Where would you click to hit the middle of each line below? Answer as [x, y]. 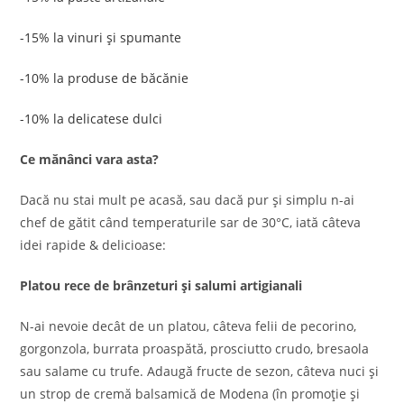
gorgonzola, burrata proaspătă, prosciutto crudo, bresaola [195, 349]
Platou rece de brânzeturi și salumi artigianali [161, 285]
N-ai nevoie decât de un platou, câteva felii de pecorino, [188, 326]
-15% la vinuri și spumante [101, 37]
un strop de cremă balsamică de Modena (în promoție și [190, 394]
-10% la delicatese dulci [92, 119]
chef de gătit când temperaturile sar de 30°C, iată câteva [191, 222]
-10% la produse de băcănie [105, 78]
